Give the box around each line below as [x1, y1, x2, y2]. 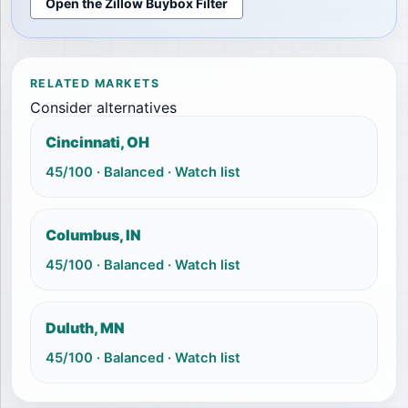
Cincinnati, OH [46, 133, 149, 151]
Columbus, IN [46, 226, 141, 244]
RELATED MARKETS [30, 76, 160, 90]
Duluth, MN [46, 319, 125, 337]
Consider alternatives [30, 98, 177, 117]
